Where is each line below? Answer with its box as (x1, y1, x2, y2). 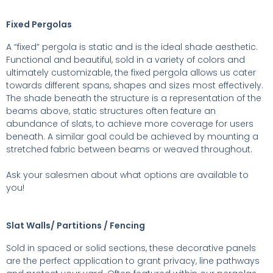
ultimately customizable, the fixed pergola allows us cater (6, 66, 256, 79)
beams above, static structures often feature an (6, 105, 216, 118)
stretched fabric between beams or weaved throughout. (6, 143, 255, 156)
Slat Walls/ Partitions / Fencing (6, 219, 145, 232)
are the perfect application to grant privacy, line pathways (6, 255, 260, 268)
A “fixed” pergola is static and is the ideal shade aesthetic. (6, 41, 258, 54)
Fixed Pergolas (6, 18, 74, 31)
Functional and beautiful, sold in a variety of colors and (6, 54, 245, 66)
